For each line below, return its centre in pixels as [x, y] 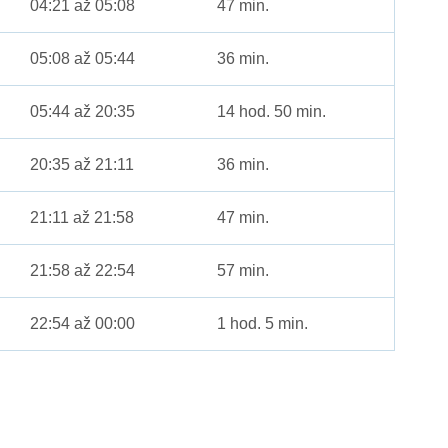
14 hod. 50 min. [272, 112]
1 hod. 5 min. [263, 324]
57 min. [243, 271]
